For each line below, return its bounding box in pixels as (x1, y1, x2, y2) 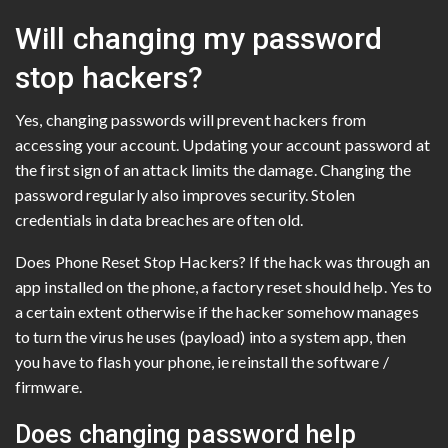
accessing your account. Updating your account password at (15, 134, 430, 154)
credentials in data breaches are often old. (15, 209, 304, 229)
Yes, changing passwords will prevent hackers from (15, 109, 366, 129)
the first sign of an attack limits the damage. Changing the (15, 159, 411, 179)
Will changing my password (15, 20, 383, 56)
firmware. (15, 376, 82, 396)
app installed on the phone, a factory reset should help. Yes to (15, 276, 433, 296)
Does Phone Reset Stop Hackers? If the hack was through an (15, 251, 430, 271)
